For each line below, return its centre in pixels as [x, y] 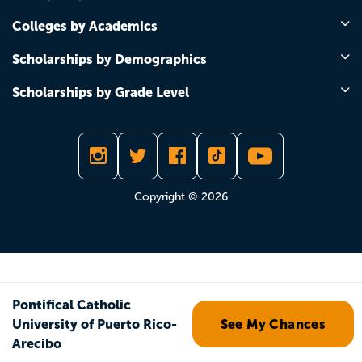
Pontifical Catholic [72, 305]
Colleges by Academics [85, 25]
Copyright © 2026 [181, 196]
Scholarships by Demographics [109, 59]
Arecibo [37, 343]
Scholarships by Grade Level [101, 92]
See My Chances [273, 324]
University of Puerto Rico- [95, 324]
